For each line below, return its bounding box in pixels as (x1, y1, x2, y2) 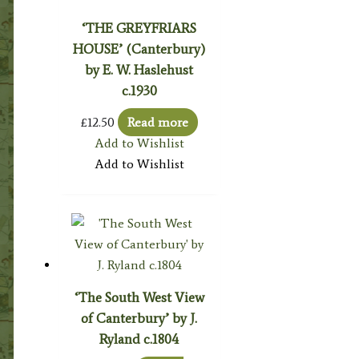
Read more (127, 114, 188, 130)
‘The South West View (74, 288, 204, 305)
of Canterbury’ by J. (81, 309, 198, 326)
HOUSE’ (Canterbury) (73, 40, 206, 57)
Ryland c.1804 (99, 330, 179, 347)
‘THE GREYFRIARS (82, 19, 197, 36)
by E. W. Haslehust (85, 61, 194, 78)
